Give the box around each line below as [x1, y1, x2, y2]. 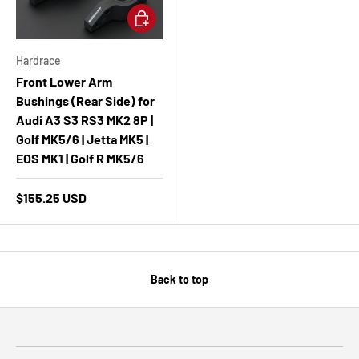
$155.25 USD [16, 190, 87, 206]
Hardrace [16, 54, 61, 68]
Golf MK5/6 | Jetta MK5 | [16, 131, 148, 147]
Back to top [151, 272, 208, 287]
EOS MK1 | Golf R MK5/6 [16, 151, 144, 167]
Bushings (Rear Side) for [16, 93, 155, 109]
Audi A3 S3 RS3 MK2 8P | [16, 112, 153, 128]
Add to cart [131, 7, 187, 22]
